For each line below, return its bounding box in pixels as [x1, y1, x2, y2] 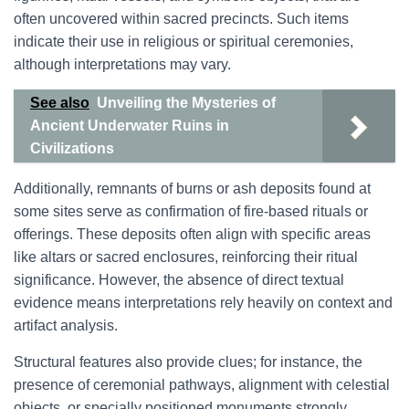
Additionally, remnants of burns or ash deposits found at [14, 181, 371, 196]
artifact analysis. [14, 318, 118, 333]
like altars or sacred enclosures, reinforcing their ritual [14, 249, 358, 265]
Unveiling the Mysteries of [97, 95, 276, 110]
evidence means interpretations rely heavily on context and [14, 295, 393, 310]
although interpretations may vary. [14, 57, 231, 72]
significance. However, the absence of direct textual [14, 272, 344, 288]
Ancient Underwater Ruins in [30, 118, 229, 133]
